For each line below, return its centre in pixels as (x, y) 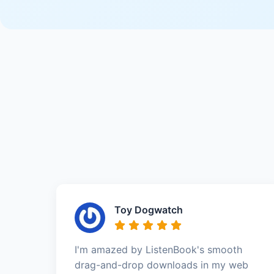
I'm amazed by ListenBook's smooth (158, 249)
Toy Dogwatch (149, 209)
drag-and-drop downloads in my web (161, 265)
